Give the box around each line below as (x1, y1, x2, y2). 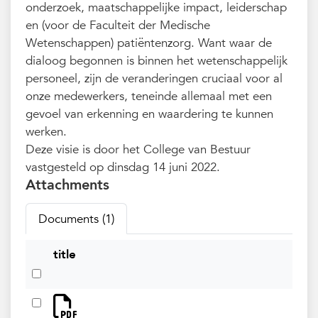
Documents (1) (38, 210, 115, 227)
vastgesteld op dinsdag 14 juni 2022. (26, 159, 221, 176)
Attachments (26, 175, 110, 195)
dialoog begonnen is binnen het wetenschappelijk (26, 53, 288, 70)
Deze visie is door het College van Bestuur (26, 141, 251, 158)
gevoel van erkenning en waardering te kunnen (26, 106, 274, 123)
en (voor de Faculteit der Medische (26, 17, 211, 34)
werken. (26, 124, 67, 141)
